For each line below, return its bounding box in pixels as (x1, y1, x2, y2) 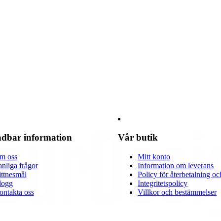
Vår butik (118, 132, 158, 143)
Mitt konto (138, 152, 170, 161)
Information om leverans (138, 161, 214, 170)
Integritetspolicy (138, 179, 187, 187)
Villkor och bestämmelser (138, 187, 217, 196)
